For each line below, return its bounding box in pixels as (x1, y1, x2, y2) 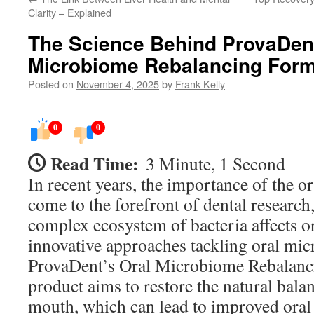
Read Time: (50, 150, 139, 177)
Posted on (28, 76, 74, 91)
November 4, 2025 (76, 76, 159, 91)
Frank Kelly (175, 76, 225, 91)
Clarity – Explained (28, 5, 111, 20)
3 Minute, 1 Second (146, 151, 285, 175)
